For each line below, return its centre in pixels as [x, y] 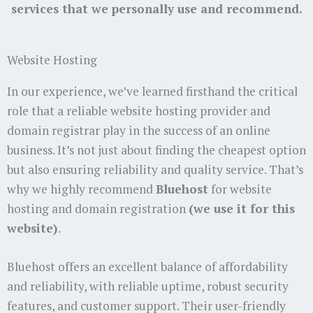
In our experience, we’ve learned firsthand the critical [152, 91]
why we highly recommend [81, 189]
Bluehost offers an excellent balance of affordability [147, 267]
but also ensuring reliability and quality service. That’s [155, 169]
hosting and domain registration [98, 208]
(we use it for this [242, 208]
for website [240, 189]
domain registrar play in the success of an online [139, 130]
